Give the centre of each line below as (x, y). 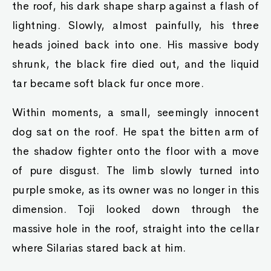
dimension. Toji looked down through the (135, 209)
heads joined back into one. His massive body (135, 45)
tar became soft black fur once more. (108, 83)
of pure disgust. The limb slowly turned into (135, 171)
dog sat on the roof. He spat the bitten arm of (135, 132)
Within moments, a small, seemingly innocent (135, 113)
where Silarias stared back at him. (99, 248)
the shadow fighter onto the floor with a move (135, 151)
